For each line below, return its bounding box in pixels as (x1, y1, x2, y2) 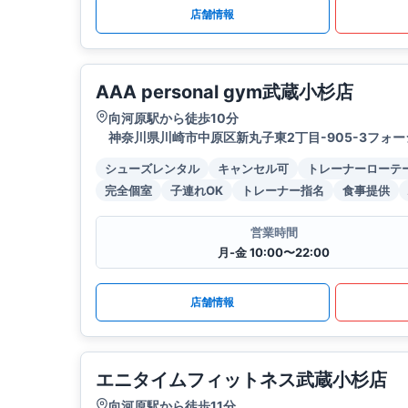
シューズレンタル (105, 161, 199, 177)
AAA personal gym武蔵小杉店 (96, 81, 353, 104)
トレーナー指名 (241, 183, 324, 199)
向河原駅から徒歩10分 (108, 110, 239, 127)
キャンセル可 (218, 161, 289, 177)
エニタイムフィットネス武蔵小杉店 (96, 369, 387, 392)
